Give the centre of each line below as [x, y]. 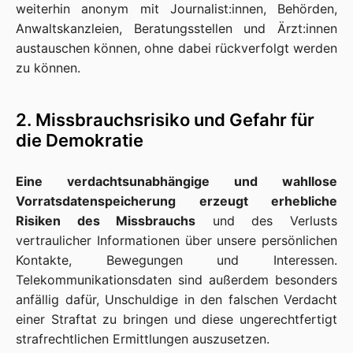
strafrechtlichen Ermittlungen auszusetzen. [143, 339]
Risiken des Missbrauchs [106, 221]
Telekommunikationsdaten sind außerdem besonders [176, 280]
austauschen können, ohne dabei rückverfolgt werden [176, 48]
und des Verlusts [267, 221]
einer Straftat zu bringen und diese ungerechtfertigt [176, 319]
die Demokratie [82, 140]
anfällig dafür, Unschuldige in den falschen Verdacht [176, 299]
